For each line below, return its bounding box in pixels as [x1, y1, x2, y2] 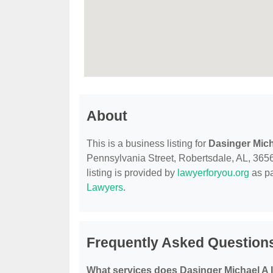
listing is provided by [87, 168, 177, 179]
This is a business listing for [87, 138, 208, 149]
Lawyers [87, 182, 123, 193]
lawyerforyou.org [177, 168, 249, 179]
